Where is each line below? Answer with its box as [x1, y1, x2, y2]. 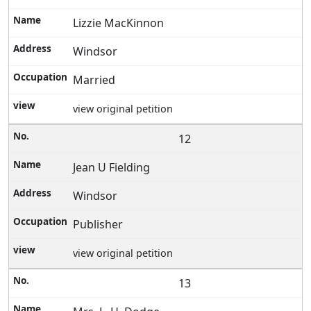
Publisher [73, 217, 124, 233]
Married [73, 72, 116, 88]
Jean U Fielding [73, 160, 151, 176]
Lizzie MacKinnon [73, 15, 165, 31]
